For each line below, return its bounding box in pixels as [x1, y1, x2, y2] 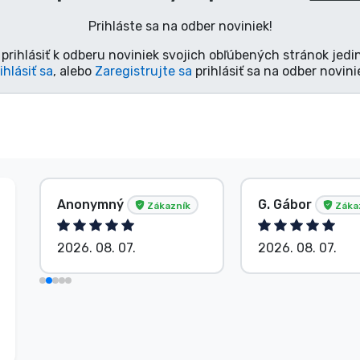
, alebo [52, 63, 95, 79]
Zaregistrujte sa [94, 63, 192, 79]
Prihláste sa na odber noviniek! [88, 18, 272, 34]
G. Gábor [258, 196, 315, 212]
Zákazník [145, 199, 190, 211]
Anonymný [57, 196, 127, 212]
